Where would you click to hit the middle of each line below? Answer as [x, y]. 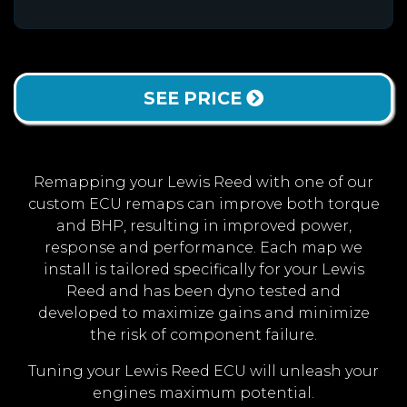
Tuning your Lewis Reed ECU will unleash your [203, 372]
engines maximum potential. [203, 393]
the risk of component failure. [203, 335]
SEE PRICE [195, 99]
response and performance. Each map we [203, 248]
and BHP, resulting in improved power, [203, 226]
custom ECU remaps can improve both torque [203, 204]
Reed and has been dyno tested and [203, 292]
